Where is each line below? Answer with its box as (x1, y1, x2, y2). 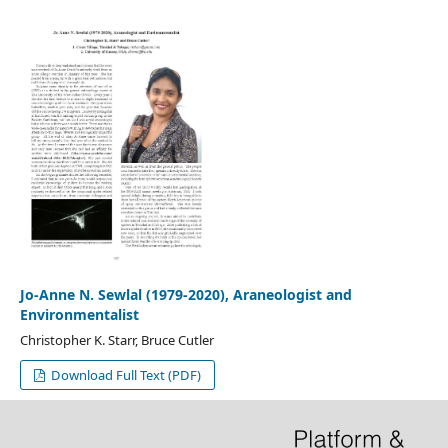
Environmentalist (19, 304, 139, 324)
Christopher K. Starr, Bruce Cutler (19, 330, 214, 349)
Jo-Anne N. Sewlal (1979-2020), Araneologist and (19, 284, 352, 304)
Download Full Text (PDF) (48, 365, 202, 384)
